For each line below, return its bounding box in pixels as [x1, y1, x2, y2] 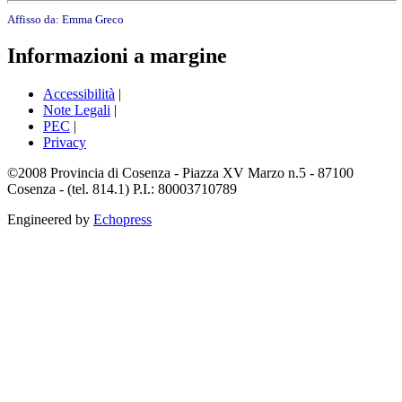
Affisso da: [7, 12, 62, 26]
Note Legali [43, 102, 110, 118]
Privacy [43, 135, 86, 151]
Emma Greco [62, 12, 124, 26]
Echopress [93, 212, 152, 228]
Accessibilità [43, 86, 115, 102]
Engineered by [7, 212, 93, 228]
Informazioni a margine [7, 44, 227, 68]
